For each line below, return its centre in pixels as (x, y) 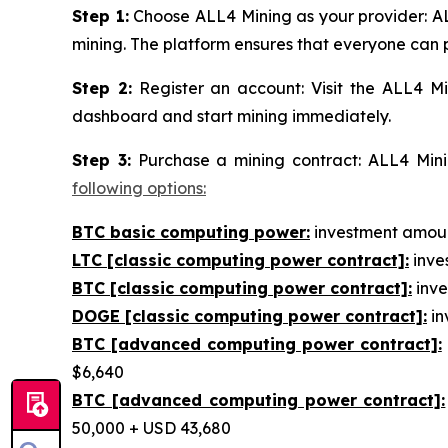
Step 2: (102, 87)
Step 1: (100, 15)
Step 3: (101, 159)
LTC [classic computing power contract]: (240, 259)
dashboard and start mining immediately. (231, 115)
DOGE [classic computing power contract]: (249, 315)
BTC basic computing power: (191, 231)
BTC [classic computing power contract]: (242, 287)
